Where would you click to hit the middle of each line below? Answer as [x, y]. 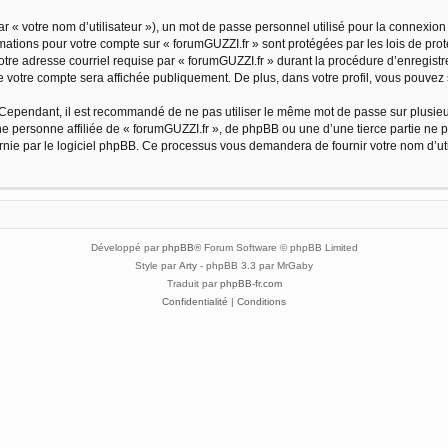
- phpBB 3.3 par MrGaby [255, 265]
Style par [157, 265]
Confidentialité [195, 301]
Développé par [126, 247]
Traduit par [193, 283]
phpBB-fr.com [250, 283]
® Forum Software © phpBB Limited [275, 247]
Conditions [261, 301]
